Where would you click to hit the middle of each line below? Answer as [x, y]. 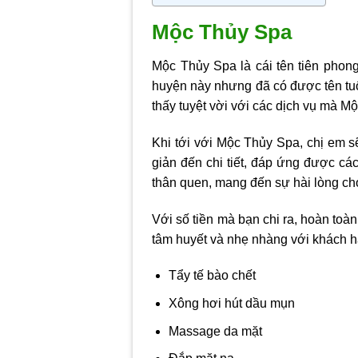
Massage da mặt [215, 331]
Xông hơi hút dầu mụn [231, 303]
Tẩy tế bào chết [212, 276]
